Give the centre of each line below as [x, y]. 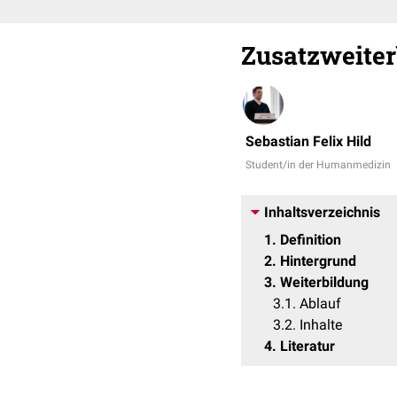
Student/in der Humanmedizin [318, 165]
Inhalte [321, 325]
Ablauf [320, 304]
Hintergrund [318, 261]
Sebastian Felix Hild [308, 141]
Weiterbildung [324, 282]
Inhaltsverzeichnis [322, 212]
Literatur [307, 346]
